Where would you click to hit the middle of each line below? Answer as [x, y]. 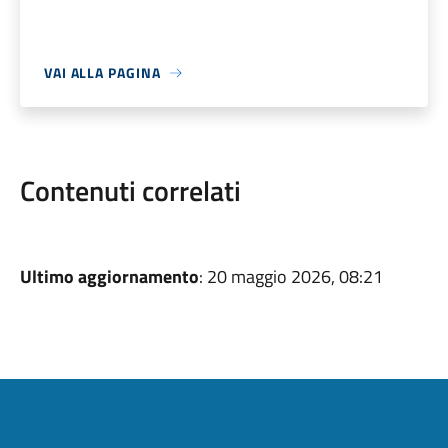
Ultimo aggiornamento [109, 276]
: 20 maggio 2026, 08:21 [290, 276]
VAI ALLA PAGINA [102, 72]
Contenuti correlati [130, 190]
